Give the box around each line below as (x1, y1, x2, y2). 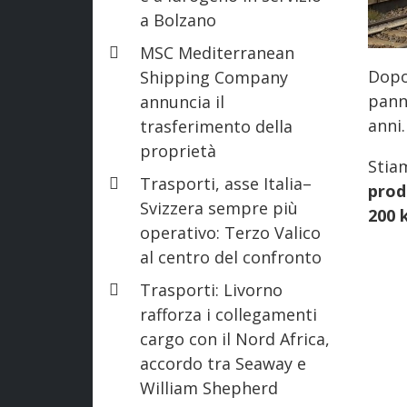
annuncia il (140, 90, 224, 113)
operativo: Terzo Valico (140, 221, 321, 243)
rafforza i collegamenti (140, 303, 317, 325)
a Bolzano (140, 8, 216, 31)
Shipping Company (140, 65, 288, 88)
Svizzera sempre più (140, 196, 298, 219)
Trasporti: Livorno (140, 278, 283, 301)
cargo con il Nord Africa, (140, 327, 330, 350)
